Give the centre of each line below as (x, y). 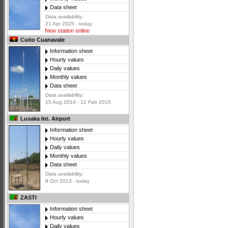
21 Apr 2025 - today (69, 24)
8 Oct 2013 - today (67, 181)
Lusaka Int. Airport (45, 119)
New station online (66, 31)
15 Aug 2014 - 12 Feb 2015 (78, 102)
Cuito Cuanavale (42, 40)
